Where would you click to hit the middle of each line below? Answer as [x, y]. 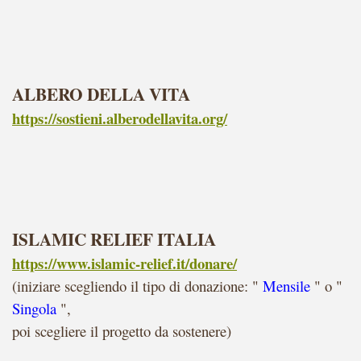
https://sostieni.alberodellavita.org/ [120, 118]
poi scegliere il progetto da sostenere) [122, 331]
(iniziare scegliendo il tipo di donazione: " [135, 286]
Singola [36, 308]
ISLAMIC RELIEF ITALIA [114, 239]
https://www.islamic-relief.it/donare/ [124, 263]
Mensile [286, 286]
